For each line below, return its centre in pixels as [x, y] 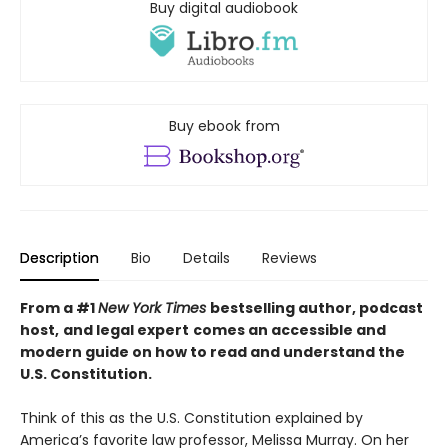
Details [206, 258]
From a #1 [59, 308]
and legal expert [126, 330]
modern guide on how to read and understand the [212, 352]
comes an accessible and [289, 330]
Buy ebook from [224, 126]
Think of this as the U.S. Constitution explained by [191, 418]
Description [59, 258]
